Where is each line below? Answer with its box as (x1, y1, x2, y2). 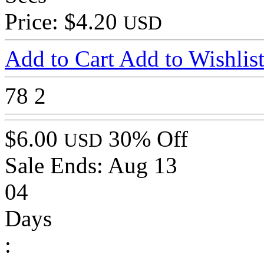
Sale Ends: (5, 153, 108, 179)
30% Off (108, 126, 188, 152)
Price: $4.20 (5, 9, 123, 35)
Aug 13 (108, 153, 177, 179)
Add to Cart (5, 46, 119, 72)
